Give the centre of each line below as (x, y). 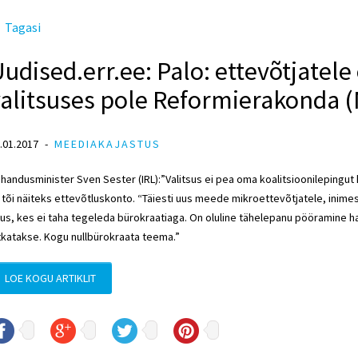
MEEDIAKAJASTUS (107, 144)
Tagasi (23, 27)
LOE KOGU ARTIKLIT (50, 278)
